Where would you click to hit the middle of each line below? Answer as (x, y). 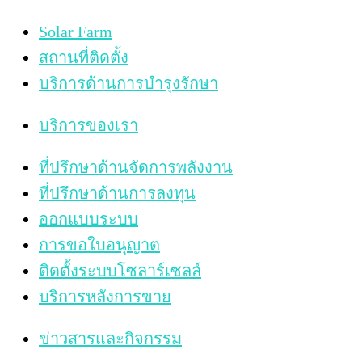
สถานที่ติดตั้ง (84, 57)
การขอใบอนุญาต (99, 244)
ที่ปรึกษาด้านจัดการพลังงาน (136, 167)
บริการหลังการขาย (105, 296)
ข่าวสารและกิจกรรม (110, 338)
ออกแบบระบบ (88, 219)
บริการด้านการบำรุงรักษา (128, 83)
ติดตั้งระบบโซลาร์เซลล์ (120, 270)
